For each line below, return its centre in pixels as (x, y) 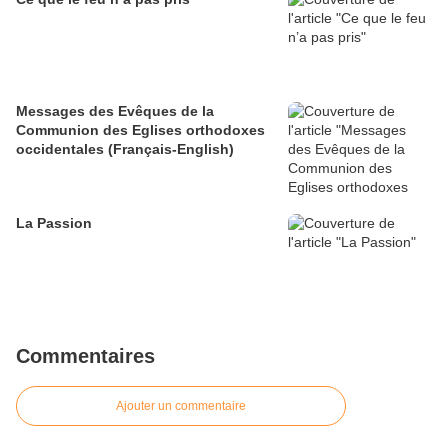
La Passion (54, 223)
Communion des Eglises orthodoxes (140, 130)
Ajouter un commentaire (181, 406)
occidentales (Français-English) (125, 149)
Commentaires (85, 356)
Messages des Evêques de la (115, 111)
